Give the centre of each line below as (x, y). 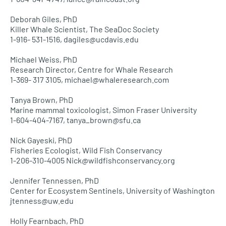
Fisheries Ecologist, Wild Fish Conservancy (86, 150)
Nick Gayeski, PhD (41, 140)
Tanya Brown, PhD (42, 100)
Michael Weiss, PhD (44, 59)
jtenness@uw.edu (42, 201)
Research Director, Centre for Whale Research (92, 69)
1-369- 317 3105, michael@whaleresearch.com (90, 79)
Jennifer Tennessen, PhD (54, 180)
